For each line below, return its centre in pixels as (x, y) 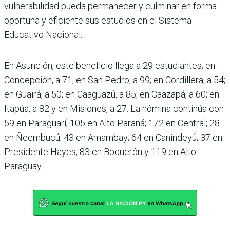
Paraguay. (23, 166)
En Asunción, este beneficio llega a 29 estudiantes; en (110, 66)
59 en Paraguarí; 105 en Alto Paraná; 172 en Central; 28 (112, 123)
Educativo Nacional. (43, 35)
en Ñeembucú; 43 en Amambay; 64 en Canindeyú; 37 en (113, 138)
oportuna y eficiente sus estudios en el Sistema (98, 21)
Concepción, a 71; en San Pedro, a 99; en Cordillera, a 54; (115, 80)
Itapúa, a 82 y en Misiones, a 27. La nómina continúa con (114, 109)
